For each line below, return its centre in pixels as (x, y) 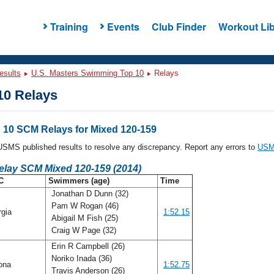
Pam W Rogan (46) (84, 206)
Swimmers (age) (79, 181)
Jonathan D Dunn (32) (89, 194)
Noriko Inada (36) (80, 258)
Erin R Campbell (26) (87, 246)
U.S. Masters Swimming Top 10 (87, 73)
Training (69, 26)
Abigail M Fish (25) (83, 218)
